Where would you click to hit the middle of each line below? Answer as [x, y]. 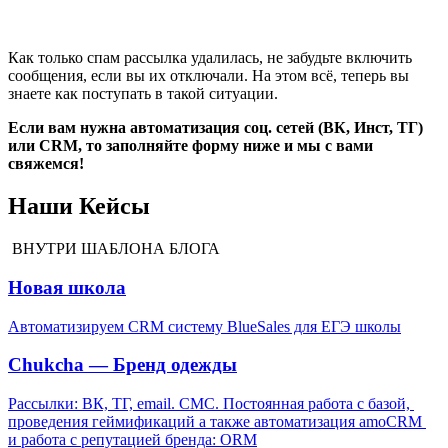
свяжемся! [46, 164]
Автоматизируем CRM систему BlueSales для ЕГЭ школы [204, 326]
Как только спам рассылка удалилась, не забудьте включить [210, 58]
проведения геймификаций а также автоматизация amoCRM [215, 422]
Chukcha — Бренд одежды [122, 365]
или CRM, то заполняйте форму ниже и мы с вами [190, 146]
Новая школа [67, 287]
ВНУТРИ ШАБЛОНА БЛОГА [114, 249]
